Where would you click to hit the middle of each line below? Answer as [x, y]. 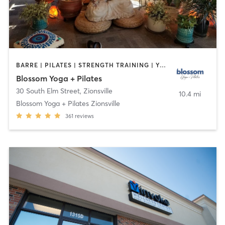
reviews [84, 116]
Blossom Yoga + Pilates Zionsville [68, 103]
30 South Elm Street [48, 91]
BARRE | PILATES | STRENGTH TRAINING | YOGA [162, 65]
